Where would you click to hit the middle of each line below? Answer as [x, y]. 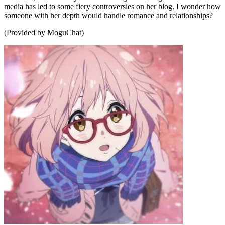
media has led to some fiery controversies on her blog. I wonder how [113, 7]
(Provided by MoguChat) [44, 33]
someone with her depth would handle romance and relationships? [108, 16]
